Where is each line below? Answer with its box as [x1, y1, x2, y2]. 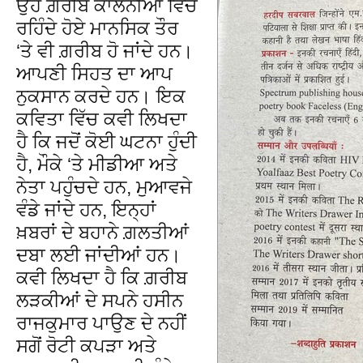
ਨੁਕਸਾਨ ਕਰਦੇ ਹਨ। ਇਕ [16, 85, 186, 107]
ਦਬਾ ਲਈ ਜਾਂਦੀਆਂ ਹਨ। [16, 244, 181, 266]
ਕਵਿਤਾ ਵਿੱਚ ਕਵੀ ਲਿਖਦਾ [16, 108, 187, 130]
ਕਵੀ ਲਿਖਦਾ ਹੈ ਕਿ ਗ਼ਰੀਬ [16, 267, 187, 288]
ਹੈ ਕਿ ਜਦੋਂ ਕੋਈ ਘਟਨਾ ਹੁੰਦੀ [16, 130, 197, 152]
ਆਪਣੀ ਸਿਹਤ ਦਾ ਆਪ [16, 62, 173, 84]
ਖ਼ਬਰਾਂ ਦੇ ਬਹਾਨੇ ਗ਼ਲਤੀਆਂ [16, 221, 189, 243]
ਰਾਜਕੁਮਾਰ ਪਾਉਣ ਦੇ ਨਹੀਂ [16, 312, 186, 334]
